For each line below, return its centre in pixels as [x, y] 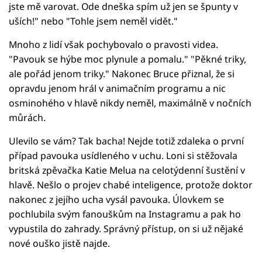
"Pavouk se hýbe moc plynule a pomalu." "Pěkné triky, [127, 59]
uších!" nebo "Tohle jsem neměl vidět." [93, 21]
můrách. [27, 117]
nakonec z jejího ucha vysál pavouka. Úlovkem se [116, 199]
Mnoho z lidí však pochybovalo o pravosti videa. [113, 44]
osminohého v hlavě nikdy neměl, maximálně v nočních [130, 103]
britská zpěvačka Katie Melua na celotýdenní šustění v [127, 170]
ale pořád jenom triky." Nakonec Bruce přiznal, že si [122, 73]
